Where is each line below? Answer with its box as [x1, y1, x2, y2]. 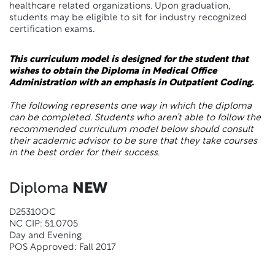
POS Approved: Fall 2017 [9, 243, 116, 252]
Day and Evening [9, 231, 82, 241]
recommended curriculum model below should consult [9, 125, 254, 134]
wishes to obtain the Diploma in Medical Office [9, 67, 217, 76]
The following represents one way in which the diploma [9, 102, 252, 111]
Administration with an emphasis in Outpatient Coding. [9, 79, 254, 88]
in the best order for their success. [9, 149, 160, 158]
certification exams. [9, 25, 95, 34]
